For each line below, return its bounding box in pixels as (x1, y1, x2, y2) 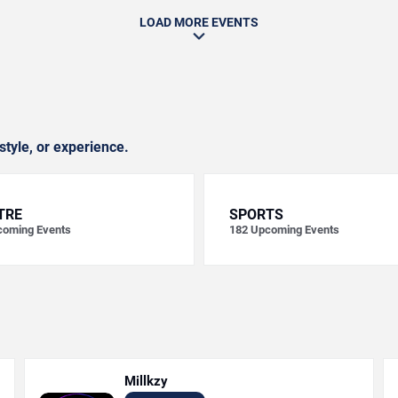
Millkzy (124, 373, 169, 389)
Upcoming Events (251, 223, 339, 236)
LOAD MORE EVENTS (139, 15, 259, 29)
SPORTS (229, 206, 283, 223)
